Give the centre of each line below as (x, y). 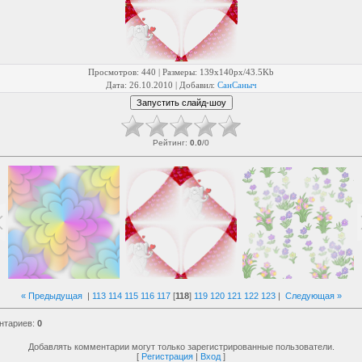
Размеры (179, 72)
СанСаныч (237, 85)
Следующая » (313, 296)
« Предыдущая (51, 296)
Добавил (196, 85)
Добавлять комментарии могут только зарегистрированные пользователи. (181, 347)
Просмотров (112, 72)
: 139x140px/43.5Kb (234, 72)
